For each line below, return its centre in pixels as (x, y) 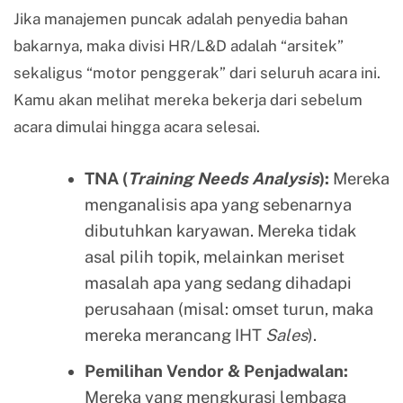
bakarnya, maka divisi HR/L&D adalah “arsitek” (179, 46)
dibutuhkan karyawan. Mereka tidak (220, 230)
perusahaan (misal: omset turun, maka (228, 309)
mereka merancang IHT (175, 335)
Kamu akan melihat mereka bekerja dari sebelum (188, 100)
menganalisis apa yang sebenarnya (218, 204)
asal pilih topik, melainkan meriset (214, 256)
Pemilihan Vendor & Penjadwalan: (216, 371)
